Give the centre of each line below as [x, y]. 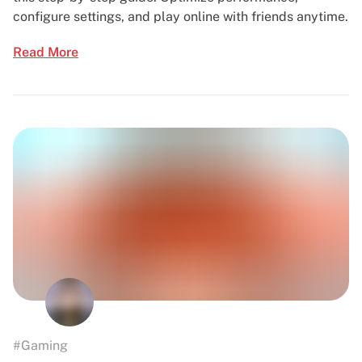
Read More [46, 52]
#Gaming [40, 345]
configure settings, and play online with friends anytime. [181, 16]
